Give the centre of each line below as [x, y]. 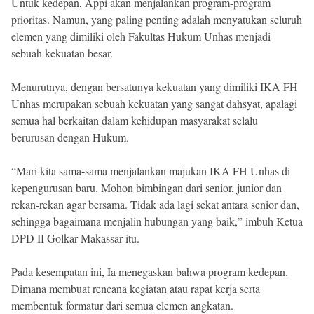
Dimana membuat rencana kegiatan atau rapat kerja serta [136, 288]
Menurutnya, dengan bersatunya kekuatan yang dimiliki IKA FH [155, 86]
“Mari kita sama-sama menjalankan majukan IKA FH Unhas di [151, 170]
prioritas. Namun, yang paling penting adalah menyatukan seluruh [157, 19]
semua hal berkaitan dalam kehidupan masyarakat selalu [135, 120]
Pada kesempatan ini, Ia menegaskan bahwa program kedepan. [150, 271]
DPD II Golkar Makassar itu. [75, 238]
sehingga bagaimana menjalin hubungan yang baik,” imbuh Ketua [157, 221]
